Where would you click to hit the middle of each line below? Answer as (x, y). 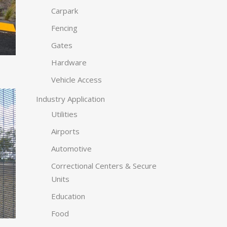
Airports (65, 131)
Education (68, 196)
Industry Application (70, 99)
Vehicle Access (77, 80)
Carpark (65, 11)
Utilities (64, 114)
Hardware (69, 62)
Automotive (71, 148)
